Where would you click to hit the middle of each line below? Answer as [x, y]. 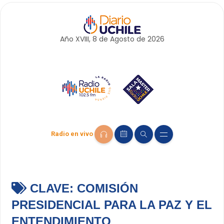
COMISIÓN [107, 188]
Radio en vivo [72, 134]
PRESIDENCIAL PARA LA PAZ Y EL [111, 205]
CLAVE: [51, 188]
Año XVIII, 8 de [85, 39]
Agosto [122, 39]
